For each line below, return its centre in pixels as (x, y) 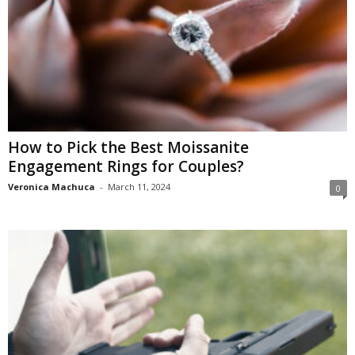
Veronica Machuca (52, 187)
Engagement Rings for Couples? (126, 167)
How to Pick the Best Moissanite (128, 148)
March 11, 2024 (139, 187)
